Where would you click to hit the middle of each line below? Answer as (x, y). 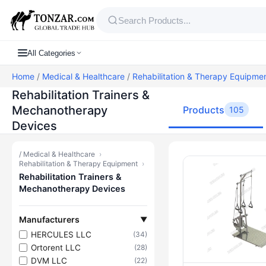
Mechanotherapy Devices (72, 189)
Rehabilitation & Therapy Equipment (78, 164)
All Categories (51, 53)
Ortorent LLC (56, 247)
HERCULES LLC (61, 234)
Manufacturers (49, 219)
